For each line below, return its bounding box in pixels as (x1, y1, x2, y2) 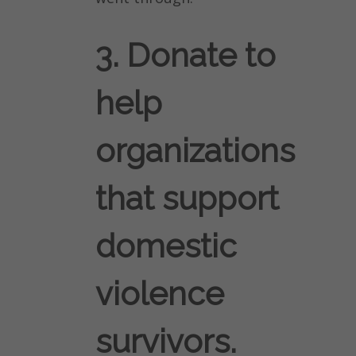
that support (95, 180, 279, 218)
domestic (95, 227, 237, 265)
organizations (95, 132, 295, 170)
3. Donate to (95, 37, 276, 75)
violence (95, 275, 224, 313)
